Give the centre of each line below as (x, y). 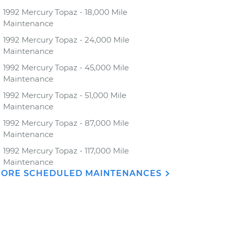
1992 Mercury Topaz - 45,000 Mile (66, 68)
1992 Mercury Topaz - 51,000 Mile (65, 95)
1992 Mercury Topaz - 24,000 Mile (66, 40)
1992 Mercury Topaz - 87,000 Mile (66, 123)
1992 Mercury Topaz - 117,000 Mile (66, 151)
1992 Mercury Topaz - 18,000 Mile (65, 12)
